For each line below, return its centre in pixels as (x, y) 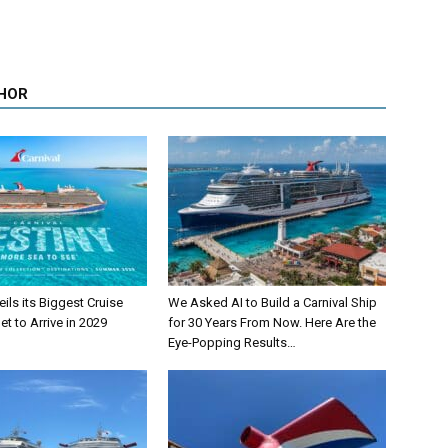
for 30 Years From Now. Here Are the (272, 323)
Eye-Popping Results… (232, 343)
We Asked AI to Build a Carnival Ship (272, 303)
